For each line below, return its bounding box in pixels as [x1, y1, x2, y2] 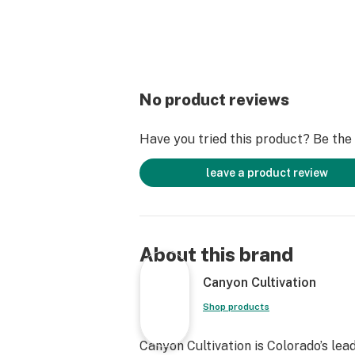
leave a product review [206, 166, 328, 179]
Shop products [203, 301, 269, 312]
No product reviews [139, 90, 289, 109]
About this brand [139, 243, 293, 265]
